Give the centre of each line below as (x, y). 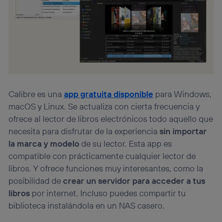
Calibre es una (36, 94)
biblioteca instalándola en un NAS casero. (87, 206)
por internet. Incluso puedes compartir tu (108, 193)
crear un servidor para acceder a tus (134, 181)
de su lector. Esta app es (126, 144)
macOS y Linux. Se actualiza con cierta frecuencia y (104, 107)
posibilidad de (36, 181)
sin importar (183, 131)
